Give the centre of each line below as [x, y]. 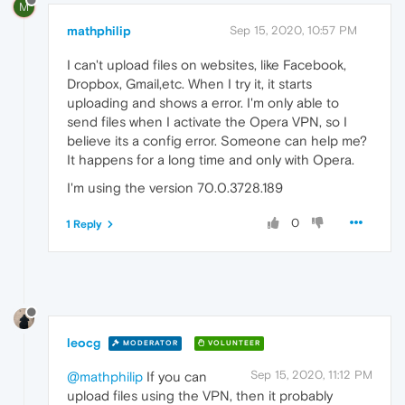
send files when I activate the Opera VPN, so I [207, 121]
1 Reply [84, 224]
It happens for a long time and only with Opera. [211, 159]
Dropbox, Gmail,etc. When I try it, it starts [189, 83]
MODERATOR [149, 344]
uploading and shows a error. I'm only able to [203, 102]
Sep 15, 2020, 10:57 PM [293, 30]
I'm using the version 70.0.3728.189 [175, 187]
